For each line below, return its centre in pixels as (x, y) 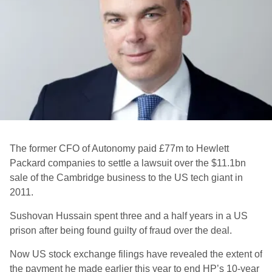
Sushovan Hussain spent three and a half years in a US (129, 216)
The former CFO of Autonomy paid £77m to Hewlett (119, 148)
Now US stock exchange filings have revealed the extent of (136, 254)
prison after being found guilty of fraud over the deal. (121, 230)
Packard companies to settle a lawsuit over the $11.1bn (128, 163)
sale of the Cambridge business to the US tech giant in (126, 178)
